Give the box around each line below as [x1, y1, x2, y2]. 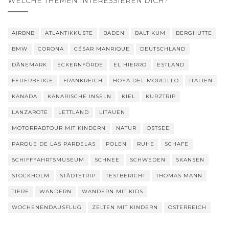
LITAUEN [99, 108, 125, 116]
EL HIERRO [113, 61, 147, 68]
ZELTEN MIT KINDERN [92, 203, 158, 211]
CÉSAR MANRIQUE [74, 45, 130, 52]
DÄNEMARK [12, 61, 47, 68]
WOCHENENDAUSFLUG [12, 203, 82, 211]
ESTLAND [157, 61, 185, 68]
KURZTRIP [146, 93, 176, 100]
